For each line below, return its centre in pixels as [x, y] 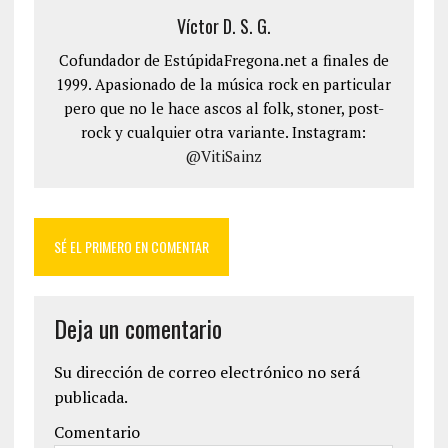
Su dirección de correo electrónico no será [206, 372]
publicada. [90, 397]
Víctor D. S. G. [223, 26]
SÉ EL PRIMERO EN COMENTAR [131, 246]
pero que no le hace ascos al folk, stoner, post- [223, 108]
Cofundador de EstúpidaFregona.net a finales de [223, 60]
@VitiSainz [224, 156]
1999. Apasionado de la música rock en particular [224, 84]
